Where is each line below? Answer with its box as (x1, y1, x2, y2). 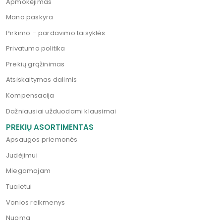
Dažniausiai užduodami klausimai (6, 106, 116, 116)
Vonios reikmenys (6, 197, 65, 207)
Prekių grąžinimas (6, 59, 65, 69)
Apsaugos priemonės (6, 135, 78, 145)
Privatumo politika (6, 44, 65, 54)
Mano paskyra (6, 12, 54, 22)
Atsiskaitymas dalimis (6, 75, 77, 85)
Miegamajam (6, 166, 51, 176)
